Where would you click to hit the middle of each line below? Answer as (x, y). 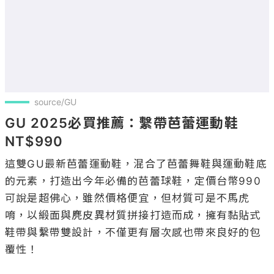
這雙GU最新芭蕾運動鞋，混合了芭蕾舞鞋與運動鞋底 (136, 164)
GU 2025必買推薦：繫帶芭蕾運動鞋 (122, 123)
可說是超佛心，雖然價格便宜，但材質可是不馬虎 (128, 198)
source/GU (55, 102)
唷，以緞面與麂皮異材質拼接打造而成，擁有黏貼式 (133, 216)
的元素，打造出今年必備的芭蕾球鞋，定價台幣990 (133, 181)
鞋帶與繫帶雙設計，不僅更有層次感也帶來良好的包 (133, 233)
